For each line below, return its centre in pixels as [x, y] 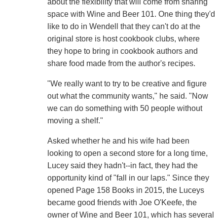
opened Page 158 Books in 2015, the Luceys [126, 190]
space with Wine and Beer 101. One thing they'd [131, 14]
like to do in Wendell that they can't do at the [124, 27]
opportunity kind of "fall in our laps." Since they [128, 178]
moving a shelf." [75, 121]
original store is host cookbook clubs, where [123, 39]
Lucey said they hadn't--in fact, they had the [122, 166]
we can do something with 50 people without [125, 109]
